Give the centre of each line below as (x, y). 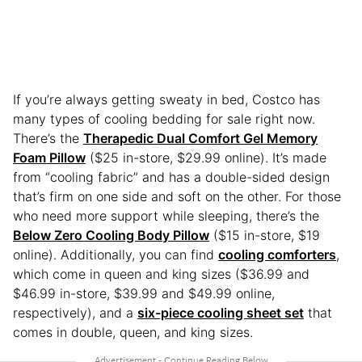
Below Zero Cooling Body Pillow (111, 235)
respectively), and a (75, 312)
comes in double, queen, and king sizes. (133, 332)
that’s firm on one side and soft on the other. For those (177, 196)
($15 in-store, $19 (265, 235)
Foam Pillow (49, 157)
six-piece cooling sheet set (221, 312)
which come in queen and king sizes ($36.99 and (161, 274)
